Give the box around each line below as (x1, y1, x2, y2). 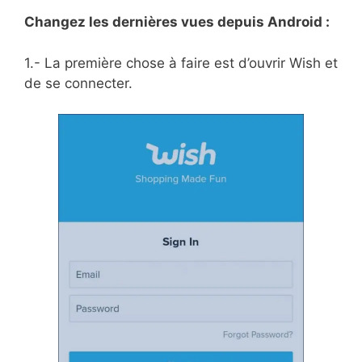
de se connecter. (24, 74, 133, 91)
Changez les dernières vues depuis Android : (24, 14, 330, 31)
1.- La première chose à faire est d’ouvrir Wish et (24, 54, 338, 71)
